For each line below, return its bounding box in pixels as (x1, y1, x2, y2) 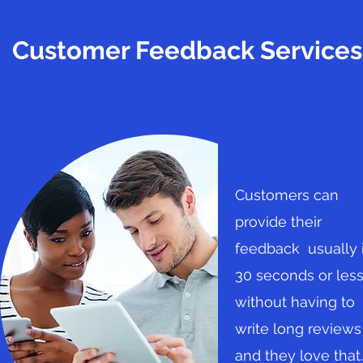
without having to (235, 293, 355, 310)
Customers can (235, 186, 339, 203)
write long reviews (235, 320, 361, 337)
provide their (235, 213, 322, 230)
